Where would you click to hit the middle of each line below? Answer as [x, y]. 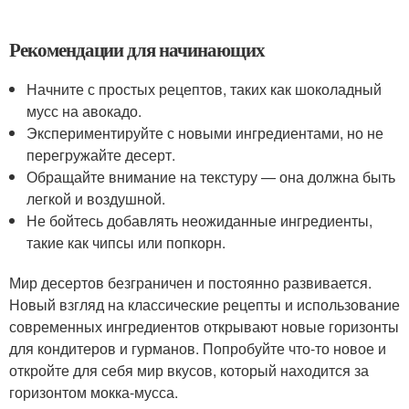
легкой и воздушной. [96, 199]
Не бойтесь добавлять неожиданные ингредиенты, [200, 220]
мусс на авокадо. [84, 111]
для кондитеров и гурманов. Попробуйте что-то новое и [198, 348]
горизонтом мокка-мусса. [94, 392]
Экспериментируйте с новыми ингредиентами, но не [205, 133]
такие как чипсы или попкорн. [126, 242]
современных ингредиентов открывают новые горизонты [204, 326]
